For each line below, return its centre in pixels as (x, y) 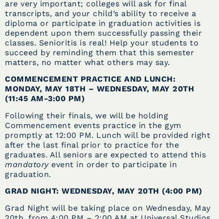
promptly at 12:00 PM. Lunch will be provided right (108, 135)
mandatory (27, 164)
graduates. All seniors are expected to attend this (105, 154)
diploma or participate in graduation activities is (103, 23)
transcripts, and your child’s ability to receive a (100, 14)
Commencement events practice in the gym (93, 125)
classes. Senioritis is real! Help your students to (102, 43)
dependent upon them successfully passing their (103, 33)
